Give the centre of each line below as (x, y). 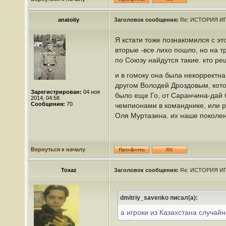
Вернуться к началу (58, 149)
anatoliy (69, 20)
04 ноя (91, 92)
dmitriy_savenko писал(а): (159, 198)
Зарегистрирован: (56, 92)
